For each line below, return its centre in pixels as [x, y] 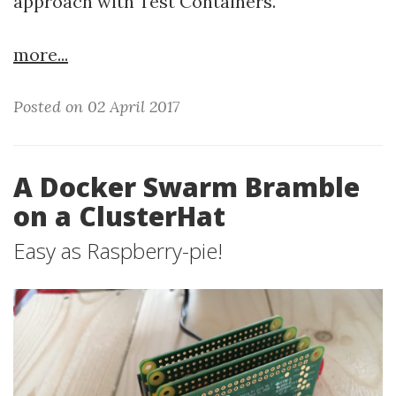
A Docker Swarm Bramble [187, 187]
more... [41, 54]
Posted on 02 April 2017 [96, 107]
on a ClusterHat [119, 216]
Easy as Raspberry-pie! [118, 251]
